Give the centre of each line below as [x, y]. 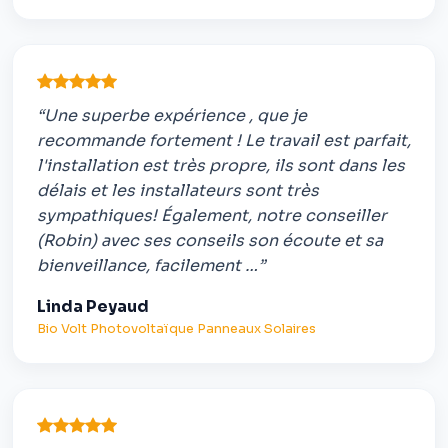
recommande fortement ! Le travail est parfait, [224, 141]
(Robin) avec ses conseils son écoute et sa [210, 241]
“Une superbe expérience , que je [172, 116]
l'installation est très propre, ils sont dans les [221, 166]
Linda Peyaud [93, 307]
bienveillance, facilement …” [151, 266]
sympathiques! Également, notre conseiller [212, 216]
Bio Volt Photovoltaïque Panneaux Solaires [176, 329]
